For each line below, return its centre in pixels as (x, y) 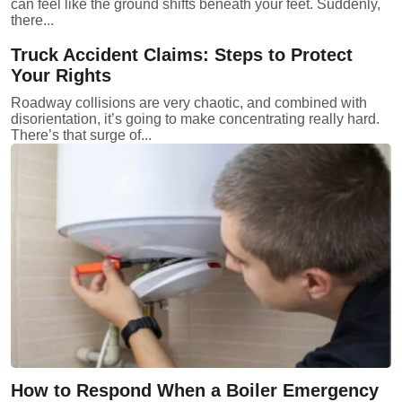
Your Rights (61, 75)
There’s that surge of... (81, 135)
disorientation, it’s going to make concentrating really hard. (195, 118)
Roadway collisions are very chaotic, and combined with (189, 102)
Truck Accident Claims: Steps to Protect (182, 54)
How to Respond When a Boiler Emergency (195, 390)
